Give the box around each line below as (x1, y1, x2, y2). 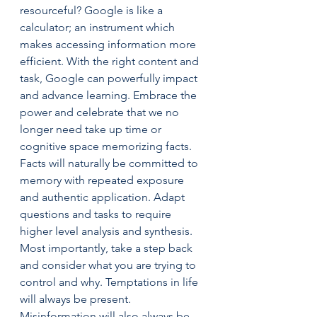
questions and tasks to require (20, 207, 174, 221)
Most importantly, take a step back (20, 241, 195, 255)
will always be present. (20, 292, 134, 306)
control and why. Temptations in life (20, 275, 201, 289)
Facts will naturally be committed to (20, 156, 201, 170)
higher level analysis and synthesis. (20, 224, 192, 238)
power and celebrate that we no (20, 105, 182, 119)
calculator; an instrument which (20, 21, 178, 34)
